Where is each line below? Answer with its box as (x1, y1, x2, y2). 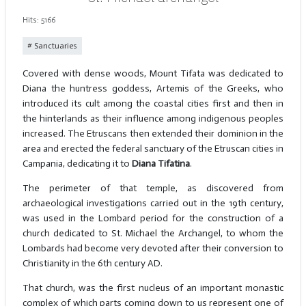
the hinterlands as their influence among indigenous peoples (22, 113, 284, 125)
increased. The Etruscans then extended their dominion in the (22, 128, 284, 140)
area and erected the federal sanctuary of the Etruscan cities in (22, 143, 284, 155)
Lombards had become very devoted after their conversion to (22, 242, 284, 255)
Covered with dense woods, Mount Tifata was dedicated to (22, 68, 284, 80)
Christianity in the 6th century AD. (22, 258, 163, 270)
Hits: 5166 (22, 15, 55, 25)
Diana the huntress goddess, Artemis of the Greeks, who (22, 83, 284, 95)
